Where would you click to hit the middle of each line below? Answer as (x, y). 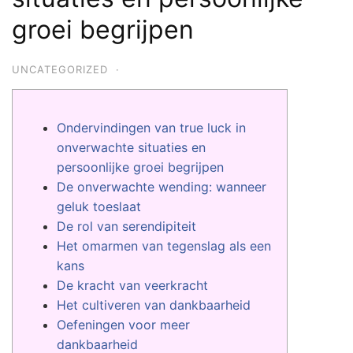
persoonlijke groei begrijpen (140, 167)
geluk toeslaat (99, 206)
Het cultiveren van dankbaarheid (154, 305)
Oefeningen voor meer (123, 325)
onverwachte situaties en (131, 147)
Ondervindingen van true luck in (151, 128)
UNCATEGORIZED (60, 69)
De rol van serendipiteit (126, 226)
